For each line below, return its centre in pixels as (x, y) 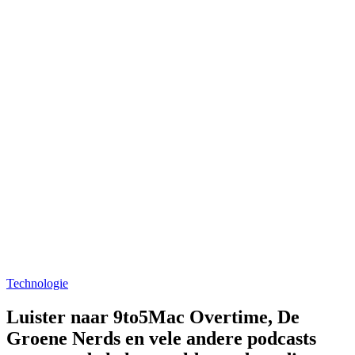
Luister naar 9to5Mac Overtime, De (153, 317)
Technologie (37, 283)
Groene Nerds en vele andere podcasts (161, 338)
